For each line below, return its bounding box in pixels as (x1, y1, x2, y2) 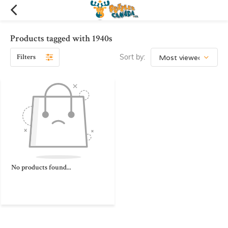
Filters (17, 52, 36, 62)
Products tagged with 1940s (10, 33, 112, 44)
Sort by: (120, 52, 145, 62)
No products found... (11, 162, 71, 172)
